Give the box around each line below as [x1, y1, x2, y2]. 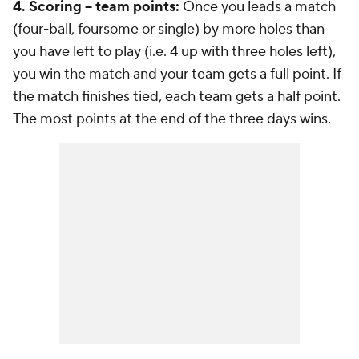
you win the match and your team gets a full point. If [13, 65, 341, 83]
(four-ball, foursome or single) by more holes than [13, 20, 325, 38]
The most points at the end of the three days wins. [13, 110, 331, 128]
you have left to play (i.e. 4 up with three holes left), [13, 42, 336, 61]
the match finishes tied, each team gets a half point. [13, 87, 341, 106]
